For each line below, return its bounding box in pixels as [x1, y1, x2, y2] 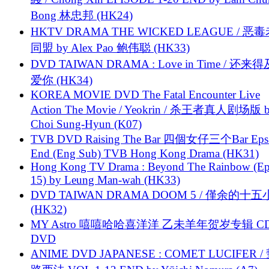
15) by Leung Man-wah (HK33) [31, 173, 180, 186]
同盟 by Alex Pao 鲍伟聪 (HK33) [31, 41, 190, 54]
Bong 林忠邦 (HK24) [31, 8, 133, 22]
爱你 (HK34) [31, 73, 92, 86]
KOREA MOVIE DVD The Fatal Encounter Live [31, 88, 260, 101]
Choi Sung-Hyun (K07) [31, 117, 142, 130]
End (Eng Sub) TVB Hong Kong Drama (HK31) [31, 147, 259, 160]
